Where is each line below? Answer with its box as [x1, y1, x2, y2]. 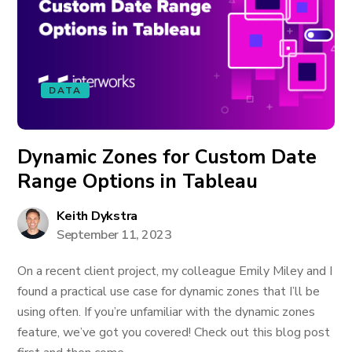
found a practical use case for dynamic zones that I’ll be [17, 283, 321, 300]
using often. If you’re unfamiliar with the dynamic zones [17, 303, 316, 321]
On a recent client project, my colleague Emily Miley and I [17, 262, 333, 280]
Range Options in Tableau [17, 168, 258, 195]
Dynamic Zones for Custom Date [17, 144, 317, 170]
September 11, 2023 [57, 226, 172, 244]
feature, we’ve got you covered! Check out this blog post [17, 324, 331, 341]
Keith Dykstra [57, 207, 138, 225]
